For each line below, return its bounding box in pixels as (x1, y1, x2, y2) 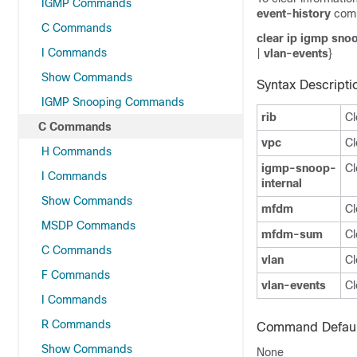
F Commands (41, 269, 110, 281)
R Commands (41, 318, 111, 331)
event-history (257, 7, 334, 20)
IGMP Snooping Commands (41, 96, 184, 108)
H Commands (41, 145, 112, 158)
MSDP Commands (41, 219, 135, 232)
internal (261, 177, 302, 190)
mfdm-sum (261, 228, 323, 241)
